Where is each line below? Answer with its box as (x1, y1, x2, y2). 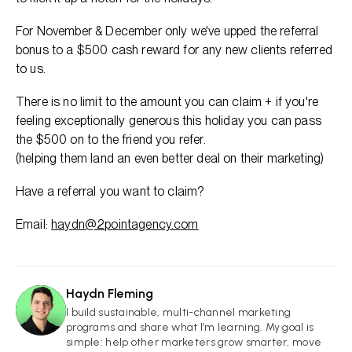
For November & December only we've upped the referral (16, 23, 319, 38)
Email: (16, 216, 52, 232)
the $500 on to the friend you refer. (16, 131, 206, 147)
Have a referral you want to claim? (16, 183, 204, 199)
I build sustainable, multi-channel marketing (66, 305, 291, 319)
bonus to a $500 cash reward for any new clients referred (16, 42, 332, 57)
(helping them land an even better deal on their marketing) (16, 150, 324, 166)
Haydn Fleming (66, 285, 153, 301)
